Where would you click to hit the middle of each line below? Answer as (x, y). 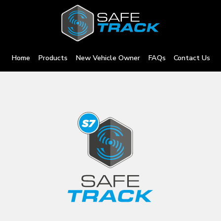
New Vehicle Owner (108, 58)
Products (53, 58)
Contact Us (192, 58)
